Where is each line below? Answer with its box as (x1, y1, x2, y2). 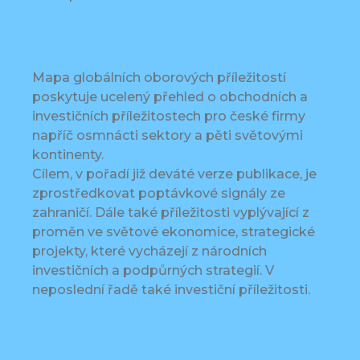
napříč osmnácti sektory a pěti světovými (32, 128, 303, 144)
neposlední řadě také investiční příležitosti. (32, 282, 310, 298)
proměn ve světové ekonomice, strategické (32, 224, 315, 240)
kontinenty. (32, 147, 104, 163)
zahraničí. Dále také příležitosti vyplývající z (32, 205, 309, 221)
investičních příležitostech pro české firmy (32, 108, 305, 125)
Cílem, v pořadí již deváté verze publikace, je (32, 166, 317, 182)
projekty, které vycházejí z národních (32, 243, 267, 260)
